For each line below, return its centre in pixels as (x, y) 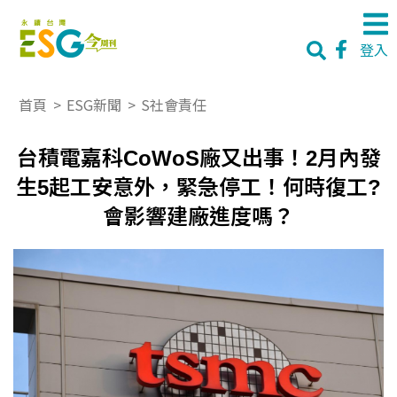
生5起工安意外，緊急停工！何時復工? (198, 187)
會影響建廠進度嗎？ (198, 217)
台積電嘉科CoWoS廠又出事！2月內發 (198, 158)
